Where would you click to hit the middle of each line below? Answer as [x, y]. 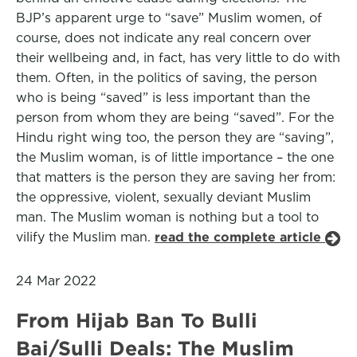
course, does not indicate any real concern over [163, 38]
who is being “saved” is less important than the [163, 98]
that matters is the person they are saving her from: [176, 177]
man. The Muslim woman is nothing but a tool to [167, 217]
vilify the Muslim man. [85, 237]
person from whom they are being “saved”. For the [175, 118]
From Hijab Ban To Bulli [137, 320]
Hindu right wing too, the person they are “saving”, [175, 137]
